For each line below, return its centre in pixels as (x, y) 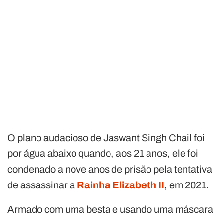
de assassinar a (42, 185)
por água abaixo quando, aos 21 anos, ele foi (103, 153)
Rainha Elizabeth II (121, 185)
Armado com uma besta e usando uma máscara (110, 209)
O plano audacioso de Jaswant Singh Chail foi (106, 137)
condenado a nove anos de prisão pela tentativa (110, 169)
